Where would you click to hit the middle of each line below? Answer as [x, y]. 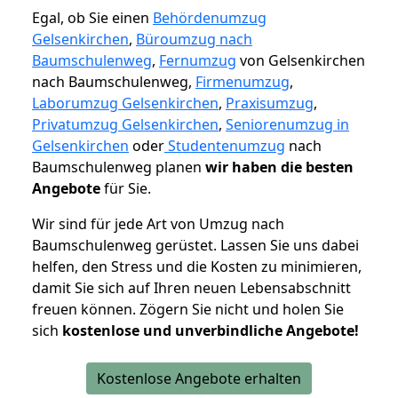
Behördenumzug [210, 18]
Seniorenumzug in [287, 125]
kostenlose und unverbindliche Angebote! [211, 331]
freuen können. [86, 310]
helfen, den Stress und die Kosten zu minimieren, [197, 267]
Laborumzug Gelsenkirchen [125, 103]
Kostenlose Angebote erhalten [199, 379]
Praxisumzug [270, 103]
